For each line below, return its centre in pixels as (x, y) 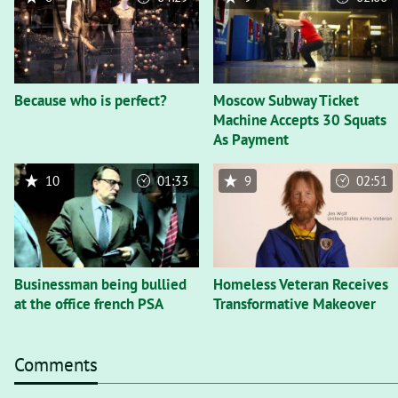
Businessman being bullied (100, 284)
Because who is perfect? (91, 100)
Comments (56, 364)
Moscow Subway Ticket (286, 100)
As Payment (251, 139)
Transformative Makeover (295, 303)
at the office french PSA (89, 303)
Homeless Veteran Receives (301, 284)
